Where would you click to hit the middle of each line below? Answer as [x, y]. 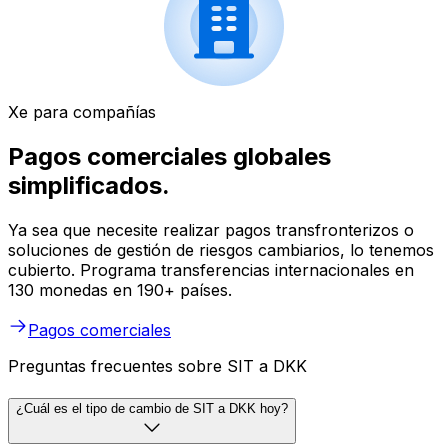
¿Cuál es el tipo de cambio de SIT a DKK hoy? [152, 408]
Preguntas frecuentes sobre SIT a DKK [157, 365]
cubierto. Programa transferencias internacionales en [211, 269]
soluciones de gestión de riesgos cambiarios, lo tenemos [221, 249]
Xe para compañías [82, 112]
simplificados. [89, 186]
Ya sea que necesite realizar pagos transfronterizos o [211, 229]
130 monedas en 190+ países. [120, 289]
